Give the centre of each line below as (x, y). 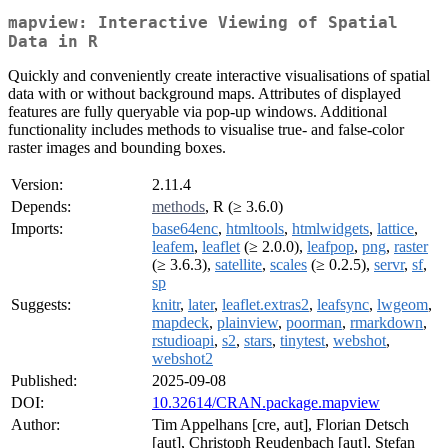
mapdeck (180, 323)
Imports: (37, 229)
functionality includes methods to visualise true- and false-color (206, 130)
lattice (395, 229)
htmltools (255, 229)
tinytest (302, 341)
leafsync (343, 305)
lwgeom (402, 305)
